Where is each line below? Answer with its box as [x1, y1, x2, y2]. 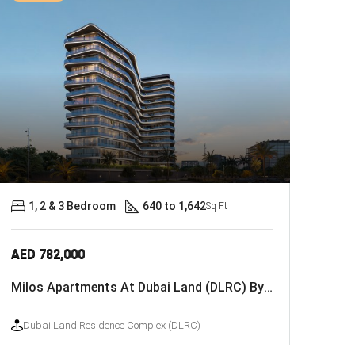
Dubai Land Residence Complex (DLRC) [22, 319, 200, 331]
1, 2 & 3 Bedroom [28, 199, 116, 212]
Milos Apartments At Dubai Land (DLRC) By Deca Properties [263, 279, 273, 295]
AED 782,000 [10, 246, 85, 261]
